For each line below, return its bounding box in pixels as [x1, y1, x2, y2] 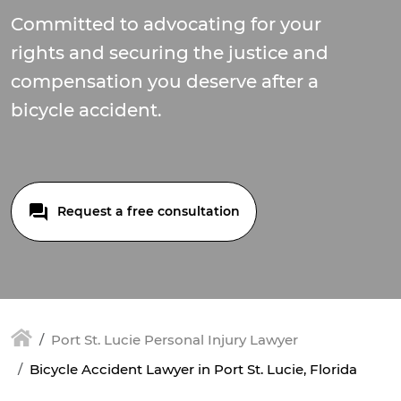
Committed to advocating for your [11, 13, 321, 35]
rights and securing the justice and [11, 42, 328, 64]
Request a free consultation [54, 203, 240, 219]
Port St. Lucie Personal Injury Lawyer [51, 331, 298, 348]
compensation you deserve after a [11, 71, 319, 92]
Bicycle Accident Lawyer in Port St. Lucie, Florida [30, 361, 357, 379]
